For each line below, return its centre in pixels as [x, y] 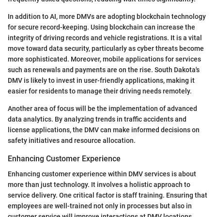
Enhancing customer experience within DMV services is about [102, 174]
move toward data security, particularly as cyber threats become [106, 49]
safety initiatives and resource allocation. [72, 141]
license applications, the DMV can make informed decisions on [104, 130]
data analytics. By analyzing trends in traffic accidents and [97, 119]
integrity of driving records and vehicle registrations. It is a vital [105, 38]
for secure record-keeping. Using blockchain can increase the [101, 27]
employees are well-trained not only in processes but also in [100, 206]
